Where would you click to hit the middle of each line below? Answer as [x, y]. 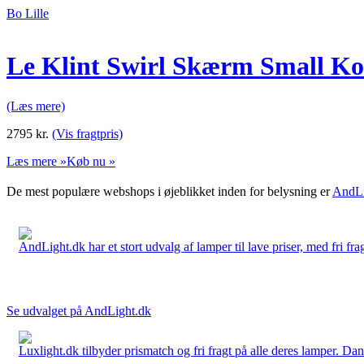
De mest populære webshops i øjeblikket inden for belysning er [169, 191]
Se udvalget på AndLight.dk [79, 310]
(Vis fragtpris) [87, 133]
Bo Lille [28, 13]
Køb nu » [91, 161]
